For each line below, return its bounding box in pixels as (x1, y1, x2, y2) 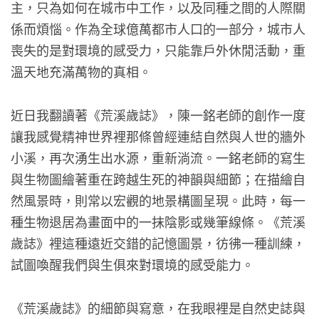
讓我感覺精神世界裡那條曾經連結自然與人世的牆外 (11, 127, 305, 146)
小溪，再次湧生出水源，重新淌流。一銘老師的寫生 (11, 148, 305, 167)
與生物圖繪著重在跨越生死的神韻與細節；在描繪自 (11, 169, 305, 189)
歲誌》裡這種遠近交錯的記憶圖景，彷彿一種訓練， (11, 234, 305, 253)
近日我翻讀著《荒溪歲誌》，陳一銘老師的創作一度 (11, 105, 305, 125)
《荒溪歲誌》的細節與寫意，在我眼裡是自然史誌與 (11, 298, 305, 317)
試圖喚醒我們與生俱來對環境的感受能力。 (11, 255, 254, 274)
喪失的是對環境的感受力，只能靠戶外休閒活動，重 (11, 41, 305, 60)
